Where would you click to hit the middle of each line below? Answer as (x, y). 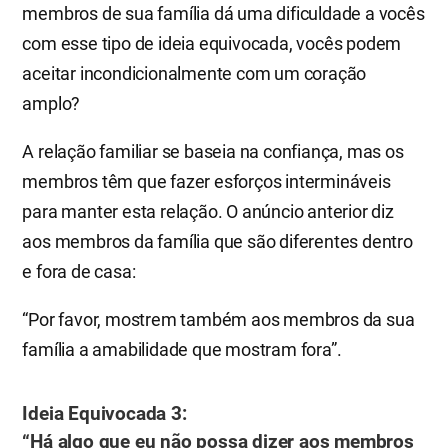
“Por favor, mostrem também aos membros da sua (218, 320)
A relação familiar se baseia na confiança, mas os (213, 152)
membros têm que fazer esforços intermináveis (206, 182)
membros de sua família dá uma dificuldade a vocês (223, 14)
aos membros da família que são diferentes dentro (217, 242)
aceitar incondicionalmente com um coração (194, 74)
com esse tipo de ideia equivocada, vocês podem (212, 44)
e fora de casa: (79, 272)
